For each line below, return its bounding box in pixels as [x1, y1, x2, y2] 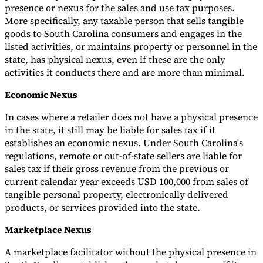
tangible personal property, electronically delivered [5, 188, 228, 201]
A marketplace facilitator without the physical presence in [5, 245, 257, 259]
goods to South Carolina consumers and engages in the [5, 27, 242, 41]
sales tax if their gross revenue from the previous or [5, 162, 229, 176]
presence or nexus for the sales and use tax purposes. [5, 1, 235, 15]
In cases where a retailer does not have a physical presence [5, 110, 258, 124]
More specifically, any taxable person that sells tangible [5, 14, 244, 28]
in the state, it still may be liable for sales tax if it [5, 123, 215, 137]
